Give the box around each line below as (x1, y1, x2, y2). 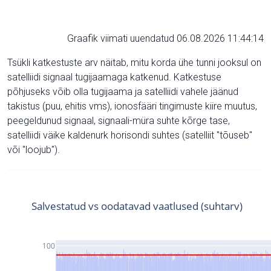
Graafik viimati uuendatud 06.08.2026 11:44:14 (67, 32, 264, 44)
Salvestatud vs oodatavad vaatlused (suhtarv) (31, 198, 243, 213)
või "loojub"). (7, 143, 60, 155)
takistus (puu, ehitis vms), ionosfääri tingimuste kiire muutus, (7, 100, 257, 112)
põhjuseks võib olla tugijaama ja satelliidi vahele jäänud (7, 85, 238, 97)
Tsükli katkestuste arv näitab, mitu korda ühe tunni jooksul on (7, 56, 261, 68)
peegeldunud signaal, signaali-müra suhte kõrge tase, (7, 114, 230, 126)
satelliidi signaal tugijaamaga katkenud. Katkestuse (7, 71, 221, 83)
